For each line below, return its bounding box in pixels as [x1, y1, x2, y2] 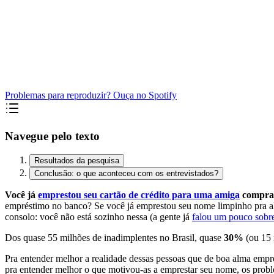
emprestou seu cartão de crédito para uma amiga [38, 190, 240, 201]
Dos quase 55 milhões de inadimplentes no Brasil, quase [5, 232, 224, 243]
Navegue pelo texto [5, 129, 100, 143]
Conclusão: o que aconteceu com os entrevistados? [34, 169, 218, 179]
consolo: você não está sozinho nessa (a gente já [5, 212, 192, 223]
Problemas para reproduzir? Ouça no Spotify [5, 89, 177, 100]
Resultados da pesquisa [34, 156, 119, 166]
